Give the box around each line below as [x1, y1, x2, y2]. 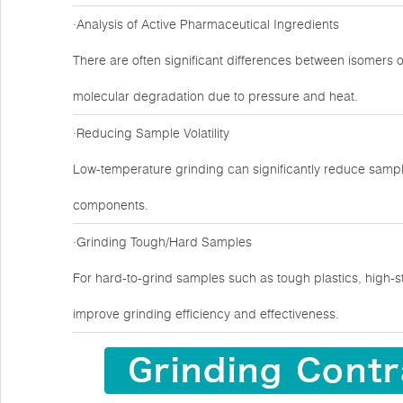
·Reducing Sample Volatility [73, 125, 229, 141]
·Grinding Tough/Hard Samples [73, 234, 252, 250]
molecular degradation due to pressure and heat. [73, 88, 358, 104]
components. [73, 197, 148, 213]
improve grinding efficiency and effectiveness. [73, 306, 339, 322]
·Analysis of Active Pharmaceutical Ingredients [73, 16, 339, 32]
